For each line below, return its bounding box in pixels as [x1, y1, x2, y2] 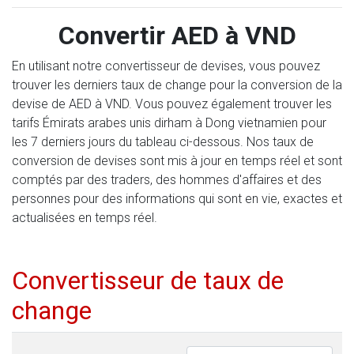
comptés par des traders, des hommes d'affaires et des [12, 172, 322, 187]
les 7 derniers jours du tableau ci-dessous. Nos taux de [12, 134, 314, 149]
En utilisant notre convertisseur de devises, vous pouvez [12, 58, 320, 73]
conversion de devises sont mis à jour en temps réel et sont [12, 153, 342, 168]
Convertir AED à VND [58, 21, 296, 51]
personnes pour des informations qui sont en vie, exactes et [12, 191, 342, 206]
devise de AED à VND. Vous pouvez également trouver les [12, 96, 332, 111]
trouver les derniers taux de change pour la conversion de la [12, 77, 342, 92]
